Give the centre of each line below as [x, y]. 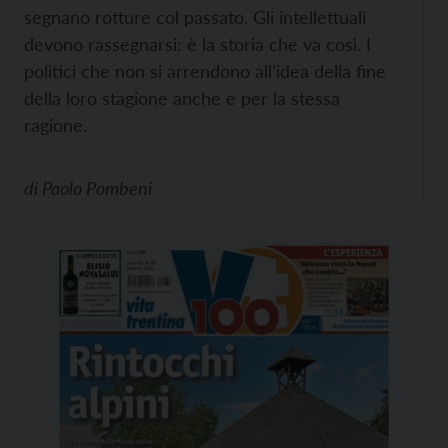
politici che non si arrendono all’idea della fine [205, 71]
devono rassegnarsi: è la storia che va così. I [197, 44]
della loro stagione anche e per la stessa [182, 98]
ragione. [55, 125]
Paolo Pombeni [97, 188]
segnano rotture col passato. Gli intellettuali [195, 17]
